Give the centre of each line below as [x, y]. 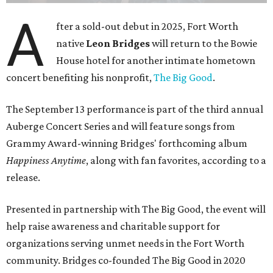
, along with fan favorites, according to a [176, 161]
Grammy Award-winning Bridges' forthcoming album [127, 144]
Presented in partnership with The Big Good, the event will [136, 209]
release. [23, 178]
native [71, 44]
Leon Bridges [118, 44]
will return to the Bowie [204, 44]
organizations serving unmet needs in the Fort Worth [125, 243]
